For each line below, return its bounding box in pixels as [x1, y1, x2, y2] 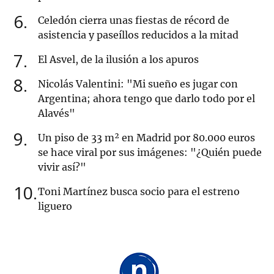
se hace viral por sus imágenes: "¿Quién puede [38, 146, 262, 159]
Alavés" [38, 107, 75, 120]
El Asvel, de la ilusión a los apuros [38, 53, 199, 66]
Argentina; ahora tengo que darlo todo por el [38, 92, 255, 105]
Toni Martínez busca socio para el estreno [38, 185, 240, 198]
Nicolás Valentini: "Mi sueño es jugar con [38, 78, 238, 91]
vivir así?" [38, 161, 86, 174]
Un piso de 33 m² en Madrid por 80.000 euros [38, 131, 255, 144]
